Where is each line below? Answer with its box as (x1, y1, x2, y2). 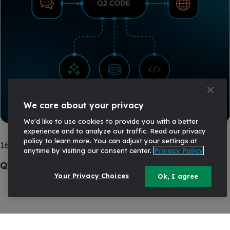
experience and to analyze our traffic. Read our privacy (24, 127, 206, 135)
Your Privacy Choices (54, 171, 129, 180)
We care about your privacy (24, 100, 144, 110)
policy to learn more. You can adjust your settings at (24, 137, 197, 145)
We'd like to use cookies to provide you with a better (24, 117, 198, 125)
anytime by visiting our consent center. (24, 146, 151, 155)
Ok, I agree (157, 172, 199, 180)
